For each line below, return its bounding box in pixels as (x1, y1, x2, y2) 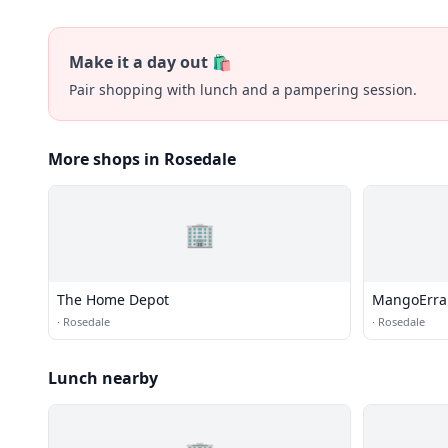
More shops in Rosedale (48, 148, 236, 170)
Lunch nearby (48, 367, 158, 389)
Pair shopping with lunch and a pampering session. (69, 80, 417, 99)
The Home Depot (57, 290, 169, 309)
